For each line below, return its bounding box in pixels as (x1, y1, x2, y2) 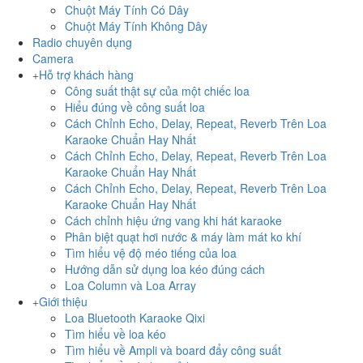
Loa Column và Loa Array (65, 277, 196, 293)
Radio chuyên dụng (32, 34, 132, 50)
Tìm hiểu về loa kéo (65, 326, 166, 342)
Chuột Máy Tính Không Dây (65, 18, 207, 34)
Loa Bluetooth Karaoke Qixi (65, 310, 205, 326)
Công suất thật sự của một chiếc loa (65, 83, 250, 99)
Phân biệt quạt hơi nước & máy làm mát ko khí (65, 228, 301, 245)
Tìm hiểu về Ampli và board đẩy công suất (65, 342, 281, 358)
